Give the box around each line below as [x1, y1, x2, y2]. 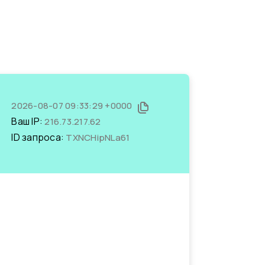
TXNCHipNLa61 [66, 131, 130, 144]
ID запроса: [11, 131, 66, 144]
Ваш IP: [11, 115, 45, 128]
